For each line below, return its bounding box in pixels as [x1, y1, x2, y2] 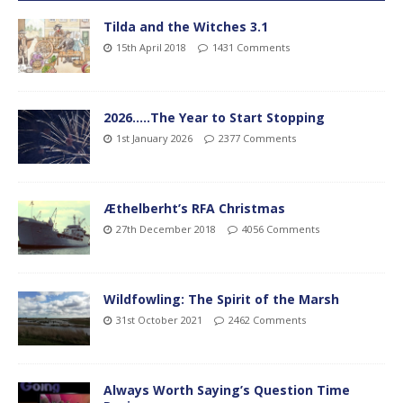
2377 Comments [219, 130, 296, 145]
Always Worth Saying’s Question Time [103, 381, 350, 399]
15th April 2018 [116, 40, 186, 54]
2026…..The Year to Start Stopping [103, 108, 325, 126]
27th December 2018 [116, 222, 216, 237]
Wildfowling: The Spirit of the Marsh [103, 291, 339, 309]
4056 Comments [242, 222, 319, 237]
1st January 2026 [116, 130, 193, 145]
